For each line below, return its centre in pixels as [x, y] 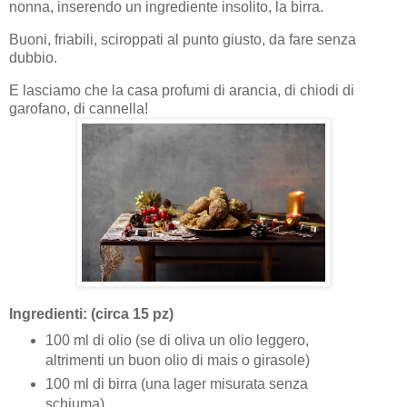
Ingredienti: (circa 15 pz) [91, 314]
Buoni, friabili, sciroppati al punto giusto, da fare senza [183, 39]
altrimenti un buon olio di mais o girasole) [177, 361]
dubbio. [33, 57]
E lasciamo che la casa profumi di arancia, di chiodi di [182, 90]
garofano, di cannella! [79, 108]
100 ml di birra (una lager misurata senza [176, 384]
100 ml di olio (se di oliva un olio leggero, [177, 341]
